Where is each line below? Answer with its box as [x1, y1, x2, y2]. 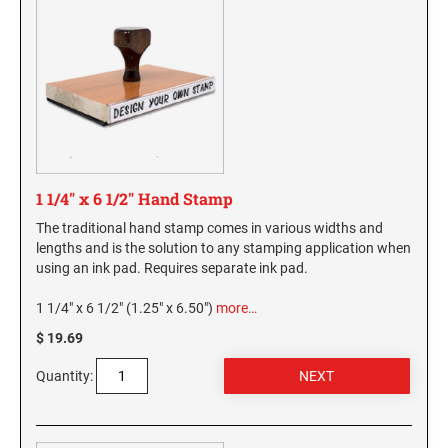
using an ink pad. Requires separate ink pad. [36, 260, 308, 277]
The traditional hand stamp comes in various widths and [36, 220, 383, 237]
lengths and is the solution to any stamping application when [36, 240, 411, 257]
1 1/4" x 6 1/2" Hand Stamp [36, 188, 233, 210]
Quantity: [36, 368, 93, 385]
